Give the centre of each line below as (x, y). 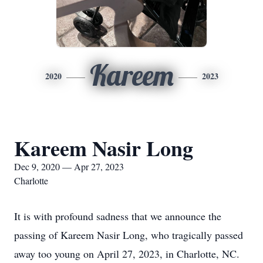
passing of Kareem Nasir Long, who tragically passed (129, 235)
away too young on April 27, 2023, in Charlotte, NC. (127, 254)
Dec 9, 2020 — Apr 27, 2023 (69, 166)
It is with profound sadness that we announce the (118, 216)
